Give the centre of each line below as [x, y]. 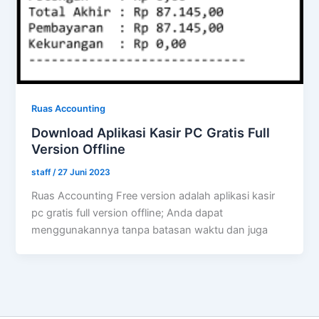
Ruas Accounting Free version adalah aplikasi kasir [153, 196]
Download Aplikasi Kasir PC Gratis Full [151, 133]
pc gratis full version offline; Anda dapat [127, 213]
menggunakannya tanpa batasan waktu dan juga [150, 230]
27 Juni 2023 [84, 173]
